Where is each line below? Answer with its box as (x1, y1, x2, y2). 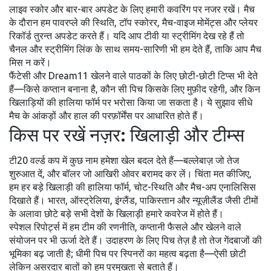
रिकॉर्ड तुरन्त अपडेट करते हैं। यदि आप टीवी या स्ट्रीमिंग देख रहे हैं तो (9, 30, 244, 41)
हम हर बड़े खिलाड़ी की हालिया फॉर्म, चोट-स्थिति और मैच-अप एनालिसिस (9, 181, 256, 192)
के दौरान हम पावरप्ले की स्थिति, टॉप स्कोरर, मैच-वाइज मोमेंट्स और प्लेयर (9, 17, 258, 28)
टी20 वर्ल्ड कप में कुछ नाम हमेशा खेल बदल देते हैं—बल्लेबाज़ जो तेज (9, 155, 239, 166)
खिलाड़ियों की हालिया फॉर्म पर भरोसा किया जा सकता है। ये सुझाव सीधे (9, 97, 252, 108)
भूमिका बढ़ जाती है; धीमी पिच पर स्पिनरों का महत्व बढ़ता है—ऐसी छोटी (9, 248, 246, 259)
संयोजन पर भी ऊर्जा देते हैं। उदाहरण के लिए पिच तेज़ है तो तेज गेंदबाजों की (9, 235, 262, 246)
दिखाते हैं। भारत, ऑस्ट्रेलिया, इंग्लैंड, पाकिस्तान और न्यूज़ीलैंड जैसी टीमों (9, 195, 258, 206)
